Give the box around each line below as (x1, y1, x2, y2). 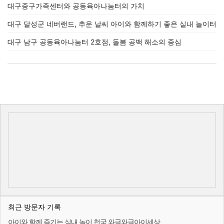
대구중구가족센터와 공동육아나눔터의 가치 (7, 1, 144, 10)
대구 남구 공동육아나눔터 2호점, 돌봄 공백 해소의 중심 (7, 37, 181, 46)
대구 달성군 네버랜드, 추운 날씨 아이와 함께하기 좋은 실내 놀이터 (7, 19, 216, 28)
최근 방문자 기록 (8, 202, 61, 211)
